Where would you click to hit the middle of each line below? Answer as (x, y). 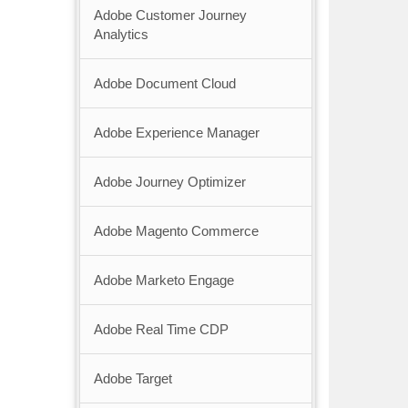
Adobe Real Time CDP (161, 330)
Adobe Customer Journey (170, 15)
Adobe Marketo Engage (163, 280)
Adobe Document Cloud (164, 84)
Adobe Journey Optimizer (169, 182)
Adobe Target (133, 379)
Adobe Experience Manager (176, 133)
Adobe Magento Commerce (176, 231)
